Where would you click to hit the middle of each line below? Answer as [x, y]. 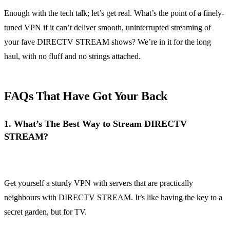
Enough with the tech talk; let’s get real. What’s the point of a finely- [114, 13]
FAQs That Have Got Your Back [86, 96]
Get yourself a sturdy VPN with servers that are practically [99, 183]
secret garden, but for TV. [45, 212]
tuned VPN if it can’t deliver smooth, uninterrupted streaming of [108, 28]
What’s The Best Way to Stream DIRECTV [100, 124]
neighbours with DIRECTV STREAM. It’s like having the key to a [113, 198]
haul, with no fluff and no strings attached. [72, 56]
